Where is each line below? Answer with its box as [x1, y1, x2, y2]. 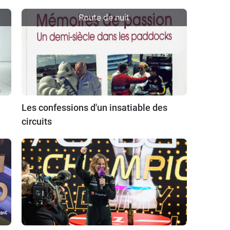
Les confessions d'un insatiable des [21, 102, 167, 113]
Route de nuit [79, 12, 130, 23]
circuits [21, 116, 52, 127]
